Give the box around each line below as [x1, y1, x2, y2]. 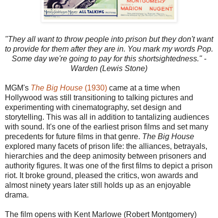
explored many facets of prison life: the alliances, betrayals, [5, 142, 207, 150]
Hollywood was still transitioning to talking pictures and [5, 93, 193, 102]
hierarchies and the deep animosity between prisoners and [5, 151, 206, 160]
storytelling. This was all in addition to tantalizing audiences [5, 112, 209, 121]
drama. [5, 190, 29, 199]
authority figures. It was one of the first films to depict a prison [5, 161, 213, 170]
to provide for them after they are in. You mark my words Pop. [5, 44, 213, 53]
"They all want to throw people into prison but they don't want [5, 35, 213, 43]
